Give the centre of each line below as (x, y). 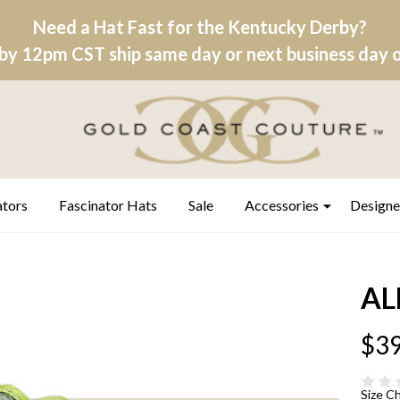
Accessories (282, 205)
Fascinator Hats (108, 205)
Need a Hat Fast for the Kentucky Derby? (200, 27)
